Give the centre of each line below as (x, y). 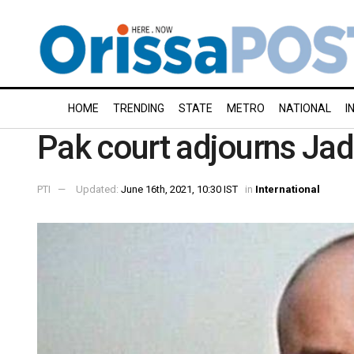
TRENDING (139, 108)
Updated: (98, 189)
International (288, 189)
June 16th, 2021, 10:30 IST (179, 189)
